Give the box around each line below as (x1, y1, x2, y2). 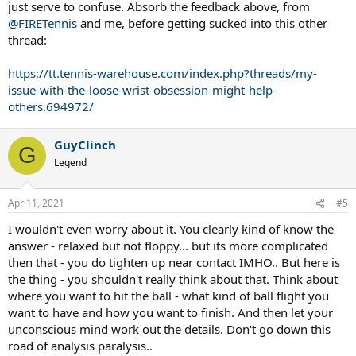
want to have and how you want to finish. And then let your (8, 304, 333, 321)
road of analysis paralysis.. (8, 338, 153, 354)
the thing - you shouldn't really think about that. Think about (8, 271, 338, 288)
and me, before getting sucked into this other (77, 14, 327, 31)
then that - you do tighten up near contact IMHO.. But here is (8, 254, 340, 271)
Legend (54, 155, 87, 169)
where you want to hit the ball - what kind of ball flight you (8, 288, 329, 304)
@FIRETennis (8, 14, 77, 31)
